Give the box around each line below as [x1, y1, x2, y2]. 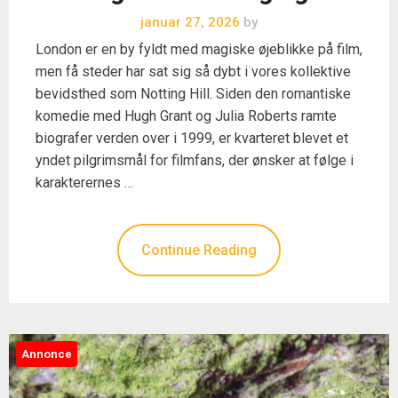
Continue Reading [141, 242, 257, 259]
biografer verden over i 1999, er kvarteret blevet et [36, 130, 348, 147]
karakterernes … [36, 174, 133, 191]
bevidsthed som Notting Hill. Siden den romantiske [36, 85, 351, 102]
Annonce [21, 347, 72, 361]
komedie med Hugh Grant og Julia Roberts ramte [36, 107, 337, 124]
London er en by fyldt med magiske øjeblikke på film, [36, 41, 362, 58]
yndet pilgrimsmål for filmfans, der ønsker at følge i [36, 152, 354, 169]
